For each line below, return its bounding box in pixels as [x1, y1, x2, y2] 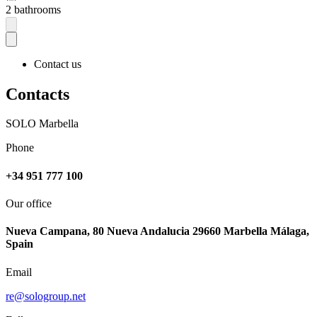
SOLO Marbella [6, 117, 79, 130]
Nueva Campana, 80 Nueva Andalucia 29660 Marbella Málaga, [6, 225, 309, 238]
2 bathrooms [6, 4, 61, 16]
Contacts [6, 84, 69, 103]
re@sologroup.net [6, 289, 86, 302]
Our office [6, 197, 52, 209]
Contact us [34, 57, 81, 70]
